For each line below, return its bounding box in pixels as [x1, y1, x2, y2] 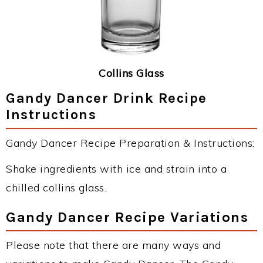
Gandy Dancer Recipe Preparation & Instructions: [6, 136, 255, 150]
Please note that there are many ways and [6, 238, 221, 252]
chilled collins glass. [6, 181, 106, 195]
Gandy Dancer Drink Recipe [6, 90, 207, 107]
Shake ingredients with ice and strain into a [6, 162, 227, 176]
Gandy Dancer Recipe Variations [6, 208, 248, 226]
